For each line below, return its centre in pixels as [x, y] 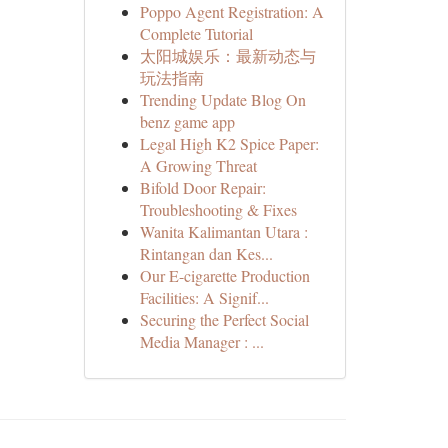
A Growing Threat [198, 165]
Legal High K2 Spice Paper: [229, 143]
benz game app [187, 121]
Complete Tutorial [196, 33]
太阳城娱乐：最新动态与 [227, 55]
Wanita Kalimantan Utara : [223, 231]
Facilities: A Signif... [204, 297]
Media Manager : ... [201, 341]
